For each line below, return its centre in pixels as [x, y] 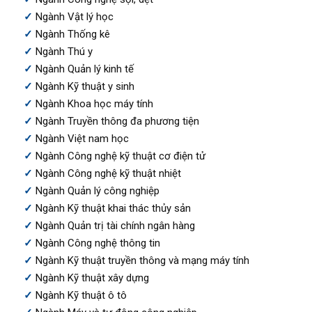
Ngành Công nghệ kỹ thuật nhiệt [108, 173]
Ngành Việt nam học [82, 138]
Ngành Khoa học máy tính [94, 103]
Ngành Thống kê [72, 34]
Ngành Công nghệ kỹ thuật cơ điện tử [120, 156]
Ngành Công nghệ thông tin [97, 243]
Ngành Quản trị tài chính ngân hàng [115, 225]
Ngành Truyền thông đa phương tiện [117, 121]
